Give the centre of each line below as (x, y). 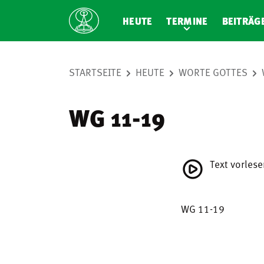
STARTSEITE (95, 72)
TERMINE (187, 21)
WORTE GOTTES (213, 72)
